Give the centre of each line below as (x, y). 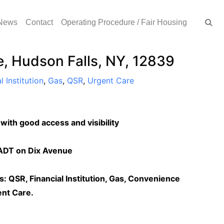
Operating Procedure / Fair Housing (124, 22)
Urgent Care (110, 80)
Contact (39, 22)
